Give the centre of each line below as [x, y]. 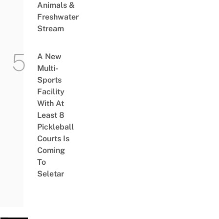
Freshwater [58, 17]
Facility [51, 92]
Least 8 [51, 115]
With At [50, 104]
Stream [50, 29]
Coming [51, 151]
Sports [49, 80]
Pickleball [55, 127]
